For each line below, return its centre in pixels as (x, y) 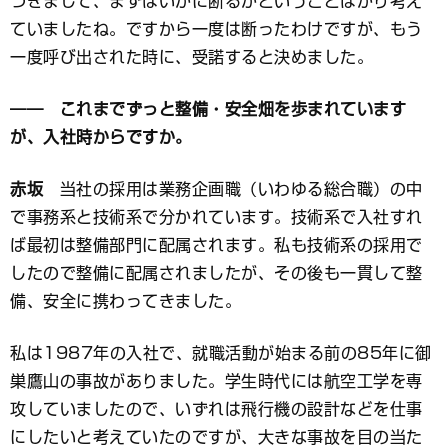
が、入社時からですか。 (101, 137)
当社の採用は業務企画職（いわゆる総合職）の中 (233, 189)
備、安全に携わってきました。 (125, 301)
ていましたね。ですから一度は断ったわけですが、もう (216, 29)
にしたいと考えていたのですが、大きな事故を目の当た (216, 437)
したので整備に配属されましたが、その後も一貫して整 (216, 273)
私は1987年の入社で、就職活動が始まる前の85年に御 (221, 353)
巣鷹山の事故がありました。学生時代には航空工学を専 (216, 381)
